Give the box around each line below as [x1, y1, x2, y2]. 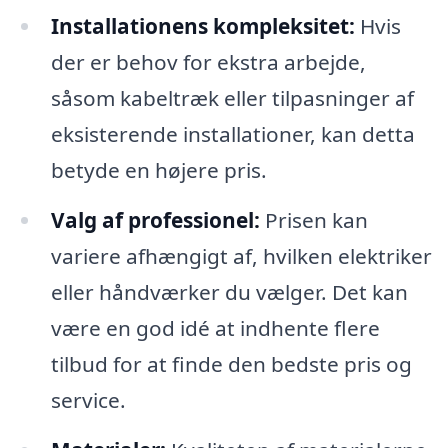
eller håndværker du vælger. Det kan [50, 277, 408, 306]
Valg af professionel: [50, 205, 260, 234]
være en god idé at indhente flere [50, 313, 380, 342]
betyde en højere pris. [50, 155, 267, 184]
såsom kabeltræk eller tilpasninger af [50, 83, 414, 112]
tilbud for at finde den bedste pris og [50, 349, 412, 378]
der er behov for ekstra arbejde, [50, 47, 366, 76]
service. [50, 385, 126, 414]
